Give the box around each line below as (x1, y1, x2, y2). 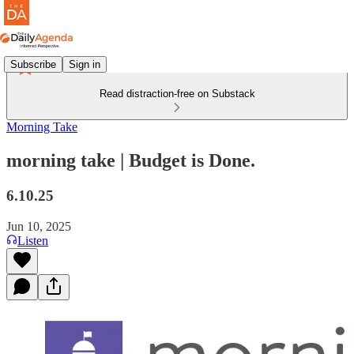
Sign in (69, 58, 100, 70)
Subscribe (10, 58, 56, 70)
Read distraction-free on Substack (99, 88, 255, 100)
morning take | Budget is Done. (6, 149, 255, 171)
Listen (17, 233, 48, 247)
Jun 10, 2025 (6, 219, 71, 233)
